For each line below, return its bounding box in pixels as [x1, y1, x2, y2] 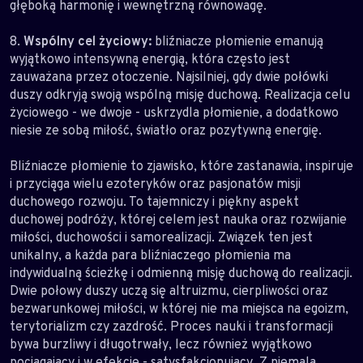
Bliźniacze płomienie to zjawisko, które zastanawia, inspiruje [10, 157, 353, 174]
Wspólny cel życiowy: [20, 32, 152, 49]
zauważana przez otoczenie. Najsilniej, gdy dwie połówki [10, 68, 328, 85]
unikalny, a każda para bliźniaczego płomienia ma [10, 246, 291, 263]
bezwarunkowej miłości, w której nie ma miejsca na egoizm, [10, 300, 348, 317]
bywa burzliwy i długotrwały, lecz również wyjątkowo [10, 335, 312, 352]
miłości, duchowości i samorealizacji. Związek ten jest [10, 228, 313, 246]
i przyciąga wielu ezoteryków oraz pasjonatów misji [10, 175, 301, 192]
